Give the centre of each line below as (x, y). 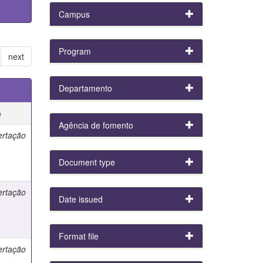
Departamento (85, 88)
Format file (78, 236)
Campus (74, 14)
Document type (87, 162)
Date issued (80, 199)
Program (75, 51)
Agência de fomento (96, 125)
